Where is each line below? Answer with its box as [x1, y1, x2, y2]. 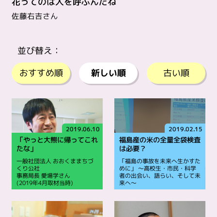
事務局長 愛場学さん [16, 171, 70, 180]
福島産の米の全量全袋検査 [119, 135, 201, 145]
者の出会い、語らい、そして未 [119, 171, 201, 180]
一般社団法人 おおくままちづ [16, 157, 93, 166]
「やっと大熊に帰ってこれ [16, 135, 98, 145]
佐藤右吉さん [11, 11, 58, 22]
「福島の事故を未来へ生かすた [119, 157, 201, 166]
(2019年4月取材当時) [16, 179, 73, 187]
